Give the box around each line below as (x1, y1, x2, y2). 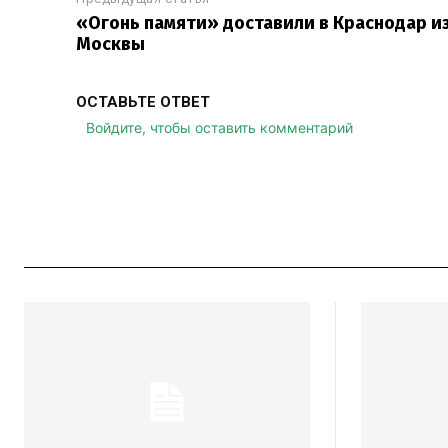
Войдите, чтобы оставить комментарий (86, 119, 353, 136)
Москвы (76, 33, 145, 55)
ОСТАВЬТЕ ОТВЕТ (76, 93, 210, 111)
